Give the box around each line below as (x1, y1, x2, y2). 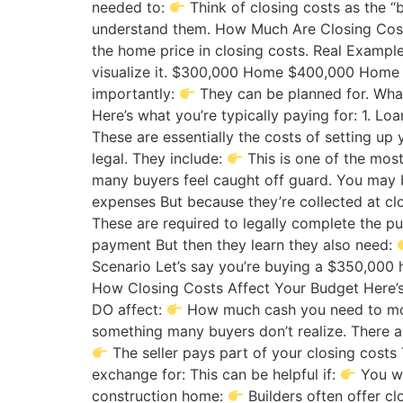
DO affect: (92, 300, 166, 319)
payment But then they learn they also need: (92, 236, 397, 255)
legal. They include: (92, 149, 227, 168)
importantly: (92, 85, 179, 103)
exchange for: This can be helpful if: (92, 365, 340, 384)
